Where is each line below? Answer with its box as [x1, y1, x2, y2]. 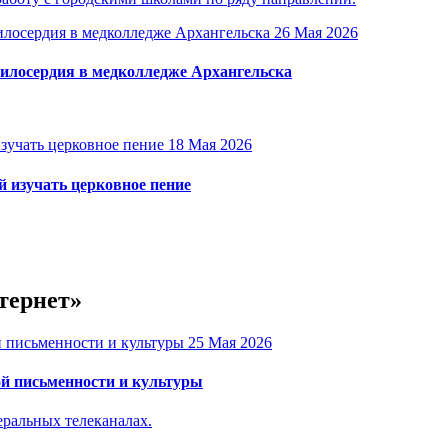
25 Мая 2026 [188, 333, 272, 351]
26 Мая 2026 [274, 23, 358, 41]
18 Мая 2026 [168, 136, 252, 154]
